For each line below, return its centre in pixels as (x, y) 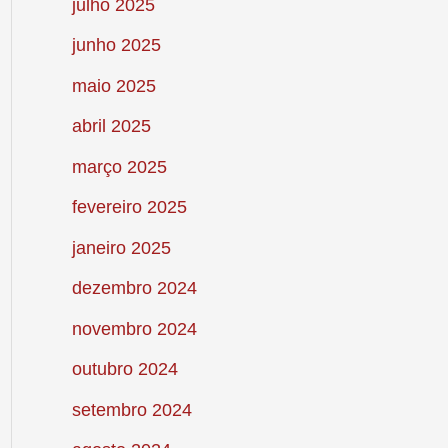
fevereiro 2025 (129, 207)
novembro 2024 (134, 328)
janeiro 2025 (121, 247)
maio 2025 (114, 85)
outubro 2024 (125, 369)
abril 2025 (111, 126)
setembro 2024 (132, 409)
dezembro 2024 (134, 288)
